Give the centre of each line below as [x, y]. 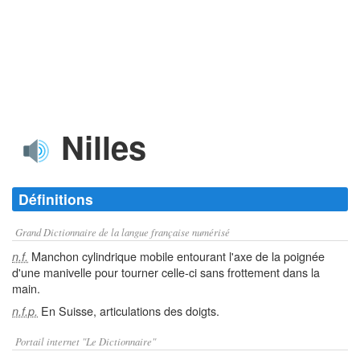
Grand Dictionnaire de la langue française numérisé [123, 232]
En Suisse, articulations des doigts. [129, 311]
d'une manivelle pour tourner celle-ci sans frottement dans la [166, 272]
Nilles [99, 147]
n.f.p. [25, 311]
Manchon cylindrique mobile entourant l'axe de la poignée [176, 256]
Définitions [56, 199]
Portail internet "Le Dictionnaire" [86, 341]
